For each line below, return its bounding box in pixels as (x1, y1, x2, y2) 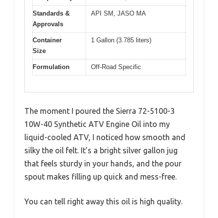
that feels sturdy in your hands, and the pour (24, 159, 182, 168)
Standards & (33, 9, 70, 17)
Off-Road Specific (91, 63, 141, 71)
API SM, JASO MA (91, 9, 146, 17)
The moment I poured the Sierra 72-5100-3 (24, 107, 175, 116)
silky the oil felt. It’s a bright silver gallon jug (24, 146, 178, 155)
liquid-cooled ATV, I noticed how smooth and (24, 133, 185, 142)
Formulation (33, 63, 70, 71)
